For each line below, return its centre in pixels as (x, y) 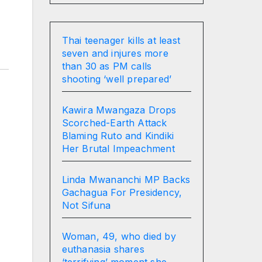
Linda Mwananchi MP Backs (126, 179)
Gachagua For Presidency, (122, 192)
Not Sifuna (86, 205)
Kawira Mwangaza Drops (119, 110)
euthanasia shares (103, 249)
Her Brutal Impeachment (118, 148)
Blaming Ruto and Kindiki (118, 135)
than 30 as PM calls (107, 66)
